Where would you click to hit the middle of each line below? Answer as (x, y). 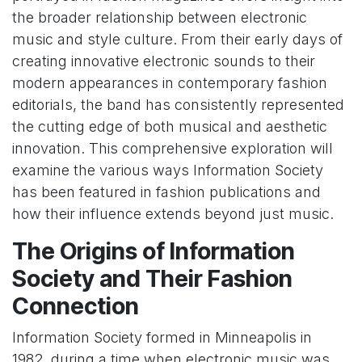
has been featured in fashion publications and (166, 192)
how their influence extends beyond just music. (173, 213)
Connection (76, 305)
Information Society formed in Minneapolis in (162, 337)
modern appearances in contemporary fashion (170, 82)
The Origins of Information (154, 250)
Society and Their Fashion (152, 278)
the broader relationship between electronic (160, 17)
